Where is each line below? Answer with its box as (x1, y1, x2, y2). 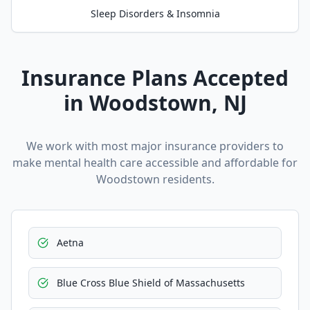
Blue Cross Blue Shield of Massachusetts (57, 276, 245, 289)
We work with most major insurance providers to (26, 138, 284, 154)
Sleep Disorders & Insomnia (90, 7, 220, 20)
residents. (159, 172, 215, 187)
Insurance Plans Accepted (21, 64, 289, 92)
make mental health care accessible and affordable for (12, 155, 298, 170)
